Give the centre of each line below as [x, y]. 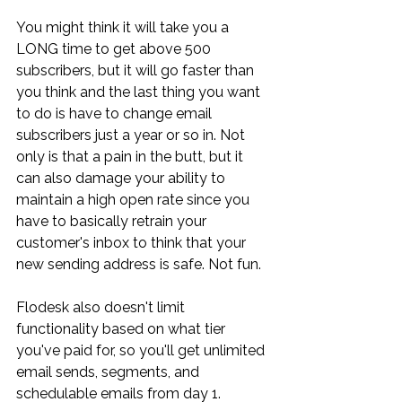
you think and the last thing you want [140, 92]
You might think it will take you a [124, 27]
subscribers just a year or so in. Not [132, 135]
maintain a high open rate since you [135, 199]
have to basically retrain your [113, 221]
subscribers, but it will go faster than [137, 70]
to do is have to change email [116, 113]
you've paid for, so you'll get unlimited [142, 350]
